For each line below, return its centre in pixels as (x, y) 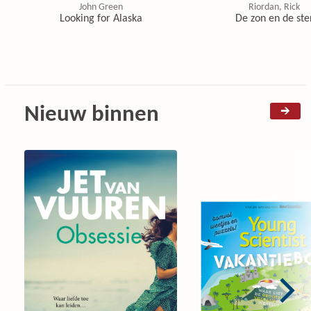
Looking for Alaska (101, 19)
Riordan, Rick (274, 7)
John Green (101, 7)
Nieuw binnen (92, 115)
